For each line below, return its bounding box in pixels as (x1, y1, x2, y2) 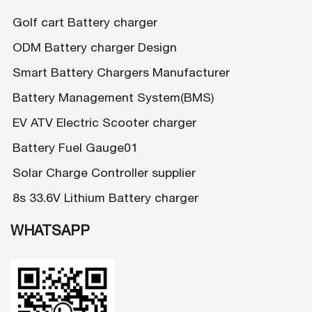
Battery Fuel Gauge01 (13, 140, 138, 155)
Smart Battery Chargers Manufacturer (13, 65, 230, 80)
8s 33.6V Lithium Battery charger (13, 190, 198, 205)
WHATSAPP (10, 221, 90, 238)
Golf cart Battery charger (13, 15, 157, 30)
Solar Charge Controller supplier (13, 165, 196, 180)
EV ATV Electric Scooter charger (13, 115, 196, 130)
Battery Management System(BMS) (13, 90, 214, 105)
